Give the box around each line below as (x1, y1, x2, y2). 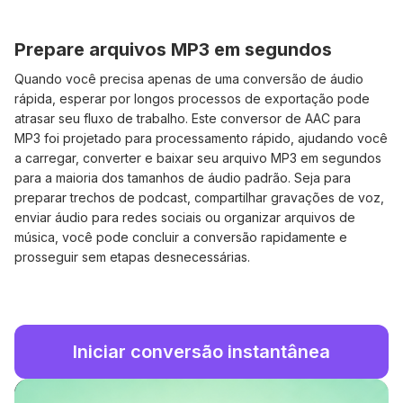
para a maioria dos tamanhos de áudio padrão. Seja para (14, 169, 351, 185)
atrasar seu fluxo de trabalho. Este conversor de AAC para (14, 110, 361, 126)
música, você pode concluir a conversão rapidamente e (14, 228, 347, 245)
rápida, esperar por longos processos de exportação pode (14, 90, 370, 106)
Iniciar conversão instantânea (73, 340, 330, 363)
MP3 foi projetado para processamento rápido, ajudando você (14, 130, 388, 146)
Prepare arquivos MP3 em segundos (14, 38, 332, 60)
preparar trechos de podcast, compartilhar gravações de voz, (14, 189, 384, 205)
